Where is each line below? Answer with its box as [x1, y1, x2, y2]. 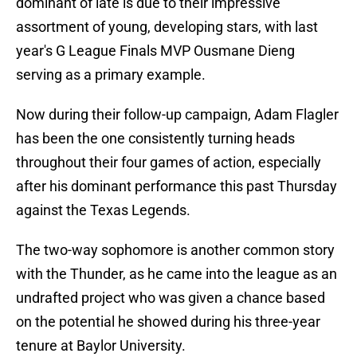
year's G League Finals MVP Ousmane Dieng [16, 42, 295, 60]
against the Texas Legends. [16, 202, 190, 219]
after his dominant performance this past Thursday [16, 178, 337, 195]
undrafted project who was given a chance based [16, 289, 325, 307]
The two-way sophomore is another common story [16, 241, 335, 259]
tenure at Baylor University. [16, 337, 186, 355]
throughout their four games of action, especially [16, 154, 321, 171]
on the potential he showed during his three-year [16, 313, 320, 331]
